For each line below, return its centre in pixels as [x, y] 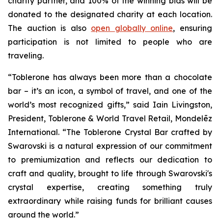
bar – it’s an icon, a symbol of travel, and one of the [110, 91]
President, [28, 118]
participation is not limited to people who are [110, 41]
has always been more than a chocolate [131, 77]
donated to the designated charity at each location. [110, 14]
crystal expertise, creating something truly [110, 187]
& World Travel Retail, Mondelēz [149, 118]
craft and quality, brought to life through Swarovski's [110, 173]
